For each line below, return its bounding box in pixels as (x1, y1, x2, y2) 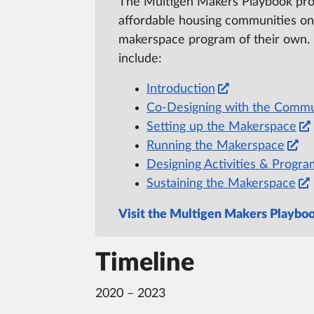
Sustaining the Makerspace (146, 177, 296, 190)
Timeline (95, 250, 194, 275)
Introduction (146, 83, 215, 95)
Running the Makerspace (146, 139, 285, 152)
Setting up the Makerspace (146, 121, 296, 133)
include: (118, 53, 162, 65)
